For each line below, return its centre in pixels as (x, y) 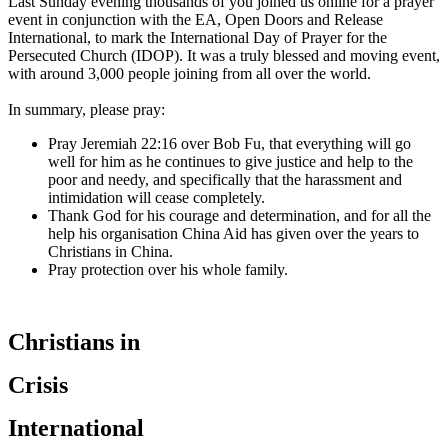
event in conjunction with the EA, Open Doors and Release (195, 19)
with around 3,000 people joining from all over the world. (189, 73)
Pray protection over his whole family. (168, 269)
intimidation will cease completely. (156, 197)
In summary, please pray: (86, 109)
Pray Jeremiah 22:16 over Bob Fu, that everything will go (229, 143)
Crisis (38, 384)
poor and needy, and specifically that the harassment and (225, 179)
